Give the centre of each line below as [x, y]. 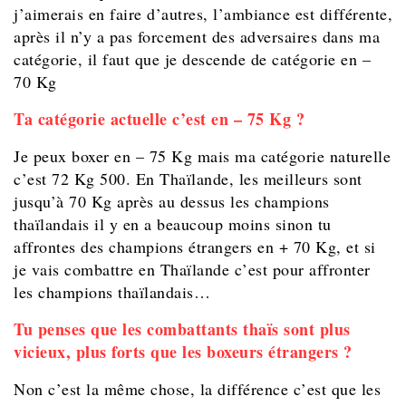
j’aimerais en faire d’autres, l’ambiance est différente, [203, 14]
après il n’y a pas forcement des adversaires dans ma [197, 37]
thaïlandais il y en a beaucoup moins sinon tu [173, 224]
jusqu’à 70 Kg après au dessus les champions [172, 202]
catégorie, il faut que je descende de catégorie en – [192, 59]
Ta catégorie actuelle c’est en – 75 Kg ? [159, 119]
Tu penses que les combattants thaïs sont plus [182, 329]
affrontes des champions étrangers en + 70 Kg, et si [195, 247]
